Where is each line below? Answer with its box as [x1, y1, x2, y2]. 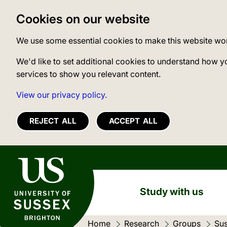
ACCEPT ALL [109, 116, 158, 126]
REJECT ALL [29, 116, 77, 126]
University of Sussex [4, 153, 68, 161]
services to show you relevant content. [16, 69, 161, 79]
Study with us [139, 185, 204, 198]
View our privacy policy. [16, 90, 107, 100]
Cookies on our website [16, 12, 150, 26]
